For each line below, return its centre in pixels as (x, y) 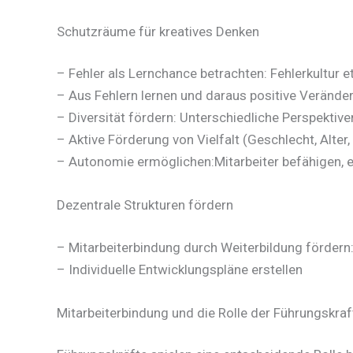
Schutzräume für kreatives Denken (158, 31)
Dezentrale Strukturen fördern (145, 205)
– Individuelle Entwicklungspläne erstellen (180, 269)
